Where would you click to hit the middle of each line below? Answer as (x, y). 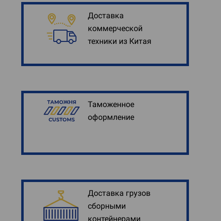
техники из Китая (120, 41)
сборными (107, 206)
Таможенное (111, 104)
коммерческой (115, 28)
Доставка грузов (119, 193)
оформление (111, 117)
